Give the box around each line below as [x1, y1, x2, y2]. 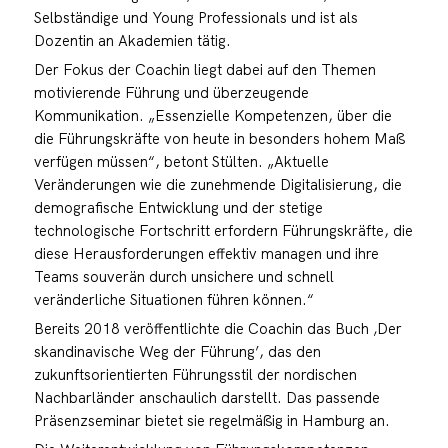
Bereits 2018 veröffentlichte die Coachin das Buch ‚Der [33, 318, 402, 338]
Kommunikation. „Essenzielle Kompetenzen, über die [33, 105, 392, 125]
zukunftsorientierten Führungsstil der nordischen [33, 364, 357, 384]
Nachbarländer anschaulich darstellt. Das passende [33, 387, 380, 407]
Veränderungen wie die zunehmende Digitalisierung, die [33, 174, 402, 194]
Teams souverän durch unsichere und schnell [33, 266, 334, 286]
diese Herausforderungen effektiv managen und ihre [33, 243, 379, 263]
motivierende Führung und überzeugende [33, 82, 309, 102]
